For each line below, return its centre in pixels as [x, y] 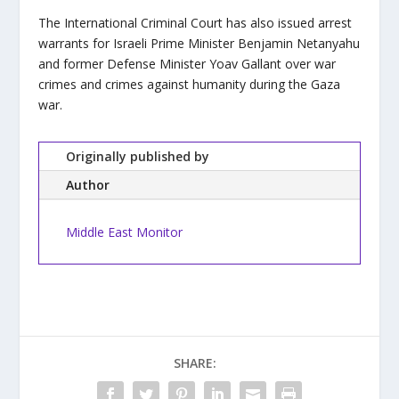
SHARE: [195, 362]
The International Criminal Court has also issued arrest [195, 22]
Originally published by [137, 156]
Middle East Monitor [124, 232]
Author [87, 184]
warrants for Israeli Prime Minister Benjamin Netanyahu [199, 43]
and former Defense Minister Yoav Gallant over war [187, 63]
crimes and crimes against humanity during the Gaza [189, 84]
